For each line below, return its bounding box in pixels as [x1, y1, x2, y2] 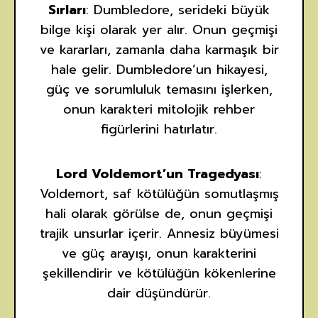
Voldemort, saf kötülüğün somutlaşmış [39, 184, 279, 204]
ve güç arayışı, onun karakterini [62, 243, 256, 264]
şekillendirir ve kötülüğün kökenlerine [42, 263, 276, 284]
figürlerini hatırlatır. [101, 119, 217, 140]
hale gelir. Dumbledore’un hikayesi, [50, 60, 268, 80]
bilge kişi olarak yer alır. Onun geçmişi [40, 20, 278, 40]
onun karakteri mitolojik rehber [63, 99, 255, 120]
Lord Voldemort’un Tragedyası [56, 164, 259, 185]
